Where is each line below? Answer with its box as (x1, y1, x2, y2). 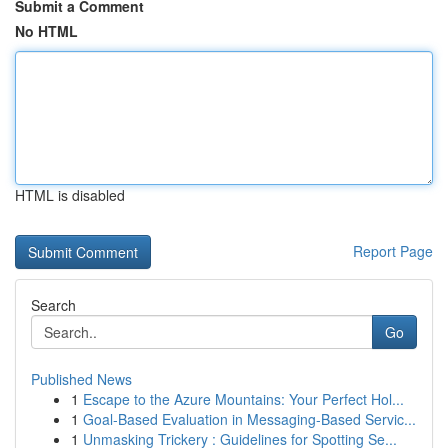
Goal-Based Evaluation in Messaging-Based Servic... (83, 409, 416, 429)
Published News (31, 369, 132, 389)
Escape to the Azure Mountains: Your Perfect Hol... (83, 389, 404, 409)
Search (31, 295, 76, 315)
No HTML (15, 21, 78, 41)
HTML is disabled (15, 185, 125, 205)
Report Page (353, 241, 433, 261)
